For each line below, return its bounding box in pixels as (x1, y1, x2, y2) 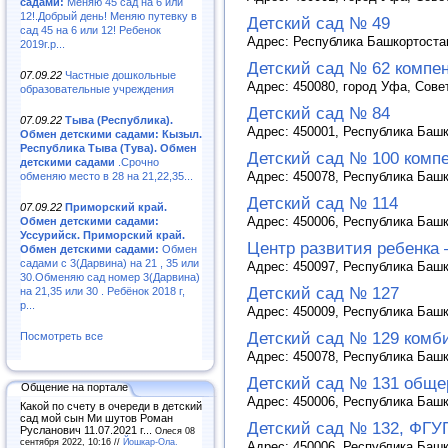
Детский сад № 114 (247, 193, 398, 213)
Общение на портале (21, 380, 128, 393)
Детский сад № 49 (247, 13, 390, 33)
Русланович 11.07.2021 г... (20, 424, 155, 436)
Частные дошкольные (65, 68, 176, 81)
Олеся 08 (155, 425, 195, 436)
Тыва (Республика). (65, 113, 173, 126)
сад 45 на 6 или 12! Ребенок (20, 23, 161, 36)
